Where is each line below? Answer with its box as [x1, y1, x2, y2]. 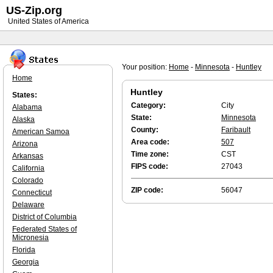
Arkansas [12, 152, 43, 160]
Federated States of [12, 225, 77, 233]
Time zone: [131, 150, 169, 158]
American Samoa [12, 127, 69, 136]
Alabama [12, 103, 42, 112]
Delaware [12, 200, 44, 209]
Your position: [122, 63, 169, 71]
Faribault [221, 126, 250, 134]
